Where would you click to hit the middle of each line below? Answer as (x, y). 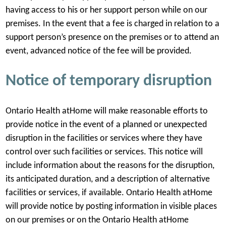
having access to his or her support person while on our (106, 11)
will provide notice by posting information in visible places (111, 207)
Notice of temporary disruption (108, 81)
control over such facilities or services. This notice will (104, 152)
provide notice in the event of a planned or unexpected (106, 125)
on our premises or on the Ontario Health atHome (97, 220)
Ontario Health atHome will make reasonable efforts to (106, 111)
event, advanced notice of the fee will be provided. (99, 51)
